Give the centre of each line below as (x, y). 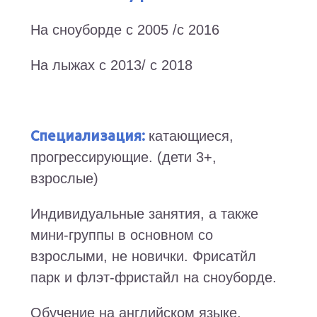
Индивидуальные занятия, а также (144, 214)
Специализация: (89, 136)
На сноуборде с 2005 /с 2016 (125, 30)
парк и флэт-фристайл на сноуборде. (155, 278)
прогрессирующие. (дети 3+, (123, 157)
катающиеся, (191, 136)
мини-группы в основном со (121, 235)
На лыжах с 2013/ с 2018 (111, 65)
